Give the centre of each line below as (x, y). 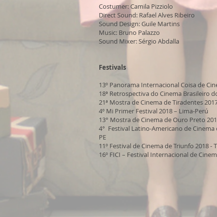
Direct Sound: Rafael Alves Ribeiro (147, 15)
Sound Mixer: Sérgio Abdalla (139, 41)
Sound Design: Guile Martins (139, 24)
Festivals (112, 67)
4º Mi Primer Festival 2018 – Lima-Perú (154, 111)
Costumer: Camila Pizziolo (136, 6)
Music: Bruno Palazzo (129, 32)
